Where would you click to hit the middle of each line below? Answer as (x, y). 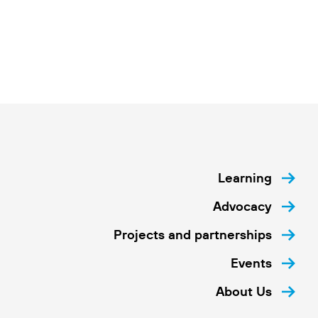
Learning (245, 178)
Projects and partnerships (192, 235)
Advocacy (242, 207)
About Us (243, 292)
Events (251, 263)
